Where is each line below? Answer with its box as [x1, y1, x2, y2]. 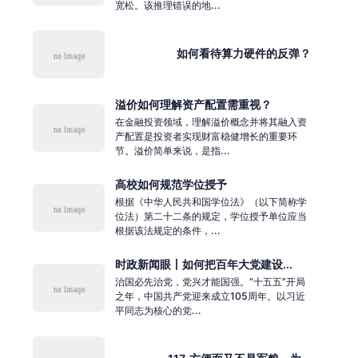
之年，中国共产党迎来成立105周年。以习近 [114, 290, 305, 303]
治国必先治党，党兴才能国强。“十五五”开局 [114, 276, 305, 288]
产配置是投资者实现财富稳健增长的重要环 [114, 130, 297, 143]
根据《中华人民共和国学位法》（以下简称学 [114, 196, 307, 209]
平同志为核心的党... [114, 304, 201, 317]
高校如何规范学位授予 [114, 177, 227, 191]
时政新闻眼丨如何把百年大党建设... [114, 257, 292, 271]
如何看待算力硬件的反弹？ [176, 46, 311, 60]
